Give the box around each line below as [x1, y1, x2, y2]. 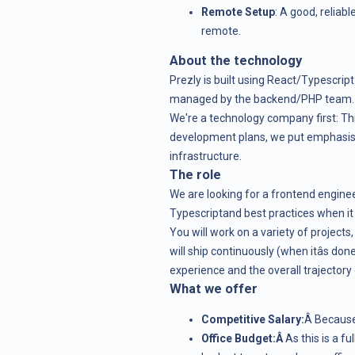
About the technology [169, 52, 302, 68]
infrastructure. [169, 149, 242, 162]
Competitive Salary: [200, 312, 304, 326]
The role [169, 166, 221, 182]
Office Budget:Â [200, 331, 285, 345]
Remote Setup [200, 5, 275, 18]
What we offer [169, 281, 258, 296]
